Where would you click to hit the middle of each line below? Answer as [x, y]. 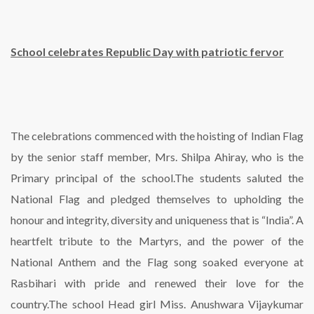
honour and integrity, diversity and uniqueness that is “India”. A [157, 220]
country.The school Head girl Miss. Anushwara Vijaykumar [157, 304]
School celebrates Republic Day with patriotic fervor [147, 52]
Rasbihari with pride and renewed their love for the [157, 283]
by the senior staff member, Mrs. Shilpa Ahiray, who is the [157, 157]
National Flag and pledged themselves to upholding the [157, 199]
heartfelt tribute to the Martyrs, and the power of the [157, 241]
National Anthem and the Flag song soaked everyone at [157, 262]
